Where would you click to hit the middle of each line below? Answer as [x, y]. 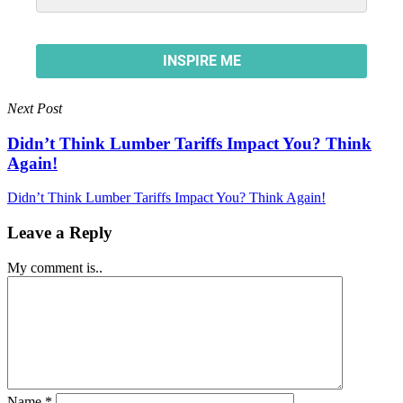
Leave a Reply [60, 232]
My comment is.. [55, 267]
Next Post [35, 108]
